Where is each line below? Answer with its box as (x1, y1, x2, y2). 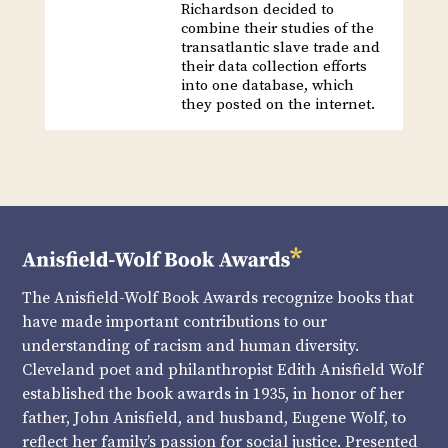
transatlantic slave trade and (180, 37, 380, 57)
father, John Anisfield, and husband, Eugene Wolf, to (22, 407, 407, 428)
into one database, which (180, 75, 354, 95)
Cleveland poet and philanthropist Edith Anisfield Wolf (22, 359, 424, 380)
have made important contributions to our (22, 311, 328, 332)
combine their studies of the (180, 18, 374, 38)
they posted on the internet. (180, 94, 375, 114)
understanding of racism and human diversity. (22, 335, 360, 356)
